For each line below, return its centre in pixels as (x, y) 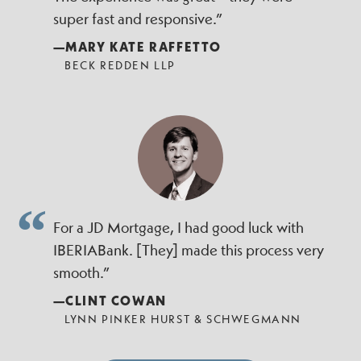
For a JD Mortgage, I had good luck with (178, 227)
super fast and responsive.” (137, 19)
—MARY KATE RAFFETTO (137, 46)
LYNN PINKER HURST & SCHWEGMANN (183, 318)
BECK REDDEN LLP (120, 64)
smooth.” (81, 272)
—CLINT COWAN (110, 300)
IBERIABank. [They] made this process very (188, 250)
